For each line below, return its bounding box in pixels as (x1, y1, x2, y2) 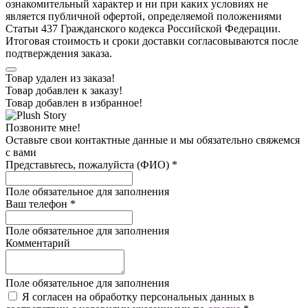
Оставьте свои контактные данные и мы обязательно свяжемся (5, 134, 300, 146)
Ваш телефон (5, 198, 70, 210)
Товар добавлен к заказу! (5, 85, 122, 96)
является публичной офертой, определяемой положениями (5, 10, 282, 22)
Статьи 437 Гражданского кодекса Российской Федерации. (5, 23, 280, 34)
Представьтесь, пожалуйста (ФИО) (5, 159, 172, 170)
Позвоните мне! (5, 122, 80, 133)
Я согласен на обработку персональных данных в (22, 291, 254, 302)
